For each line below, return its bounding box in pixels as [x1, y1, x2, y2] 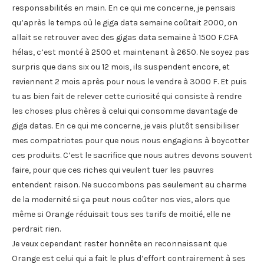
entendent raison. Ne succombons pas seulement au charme [12, 179, 246, 190]
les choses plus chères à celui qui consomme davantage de [12, 105, 237, 116]
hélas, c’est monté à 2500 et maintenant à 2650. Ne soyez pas [12, 47, 249, 57]
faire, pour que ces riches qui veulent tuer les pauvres [12, 164, 214, 175]
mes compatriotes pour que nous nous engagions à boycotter [12, 135, 249, 146]
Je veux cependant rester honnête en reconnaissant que [12, 238, 227, 249]
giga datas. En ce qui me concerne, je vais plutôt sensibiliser [12, 120, 239, 131]
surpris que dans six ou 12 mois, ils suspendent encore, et [12, 61, 230, 72]
